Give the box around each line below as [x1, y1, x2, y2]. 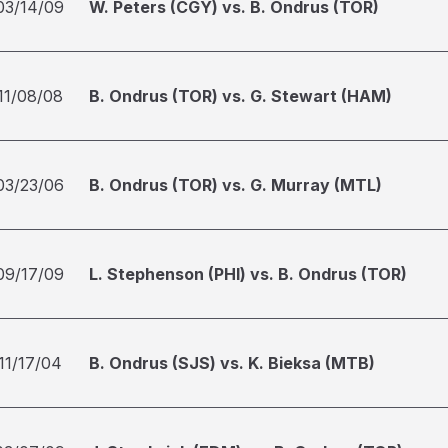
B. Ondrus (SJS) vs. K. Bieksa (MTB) [89, 353, 375, 373]
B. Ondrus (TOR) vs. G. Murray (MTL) [89, 175, 382, 195]
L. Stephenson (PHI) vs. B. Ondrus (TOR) [89, 264, 407, 284]
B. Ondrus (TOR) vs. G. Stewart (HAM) [89, 86, 392, 106]
